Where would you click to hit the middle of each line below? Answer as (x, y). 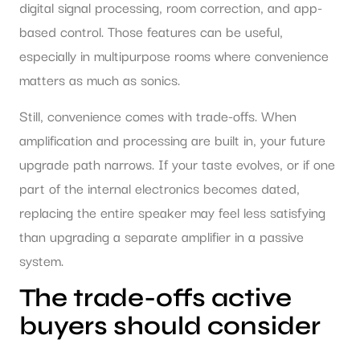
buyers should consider (170, 326)
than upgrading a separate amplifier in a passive (162, 235)
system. (41, 260)
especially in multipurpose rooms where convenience (174, 55)
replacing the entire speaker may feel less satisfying (172, 211)
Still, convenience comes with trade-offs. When (158, 115)
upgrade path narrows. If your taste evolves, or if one (177, 163)
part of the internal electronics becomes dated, (160, 187)
